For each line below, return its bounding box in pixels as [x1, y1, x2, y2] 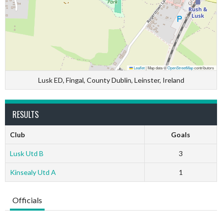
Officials [12, 195, 42, 205]
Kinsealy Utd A [9, 168, 56, 176]
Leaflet [133, 65, 145, 70]
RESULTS [12, 109, 39, 120]
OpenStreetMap [167, 65, 193, 70]
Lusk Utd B [9, 149, 44, 158]
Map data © [147, 65, 167, 70]
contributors [193, 65, 214, 70]
